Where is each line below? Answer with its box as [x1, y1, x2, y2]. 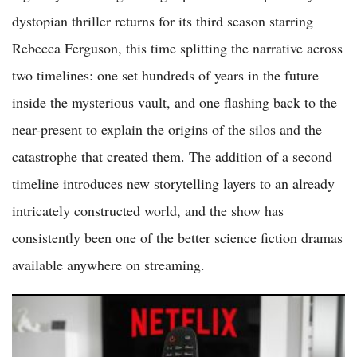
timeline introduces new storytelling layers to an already [12, 174, 335, 194]
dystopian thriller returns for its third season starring [12, 11, 313, 31]
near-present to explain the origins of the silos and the [12, 120, 322, 139]
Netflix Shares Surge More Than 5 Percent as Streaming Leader [12, 297, 345, 316]
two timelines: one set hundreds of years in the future [12, 65, 319, 85]
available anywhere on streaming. [12, 255, 205, 275]
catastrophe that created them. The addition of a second [12, 147, 332, 167]
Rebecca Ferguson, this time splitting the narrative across [12, 38, 343, 58]
